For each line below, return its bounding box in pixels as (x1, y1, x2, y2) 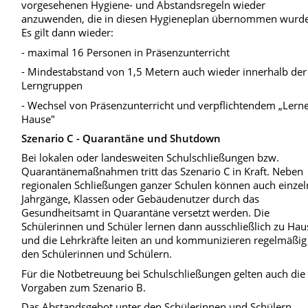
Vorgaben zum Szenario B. (21, 280, 146, 294)
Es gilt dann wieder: (21, 25, 114, 40)
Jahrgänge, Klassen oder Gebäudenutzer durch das (21, 192, 260, 206)
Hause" (21, 111, 56, 126)
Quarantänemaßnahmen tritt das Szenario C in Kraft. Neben (21, 164, 304, 179)
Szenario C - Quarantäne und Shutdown (21, 131, 221, 146)
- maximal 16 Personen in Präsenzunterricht (21, 45, 230, 59)
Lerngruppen (21, 78, 83, 93)
